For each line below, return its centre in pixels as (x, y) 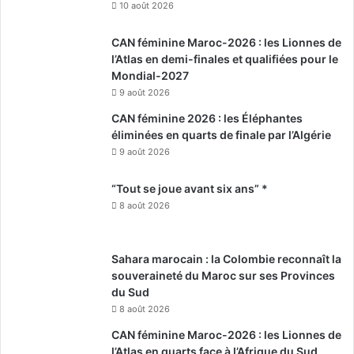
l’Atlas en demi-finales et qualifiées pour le (225, 58)
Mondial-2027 (150, 75)
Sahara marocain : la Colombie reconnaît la (226, 258)
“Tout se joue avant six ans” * (190, 188)
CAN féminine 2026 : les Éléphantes (207, 118)
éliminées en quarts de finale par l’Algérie (221, 134)
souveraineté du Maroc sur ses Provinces (223, 275)
